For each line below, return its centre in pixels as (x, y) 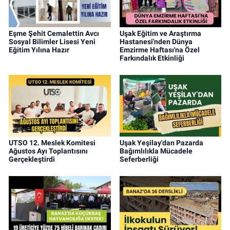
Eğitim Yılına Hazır (39, 50)
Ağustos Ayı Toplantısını (48, 151)
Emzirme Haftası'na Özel (159, 50)
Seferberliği (139, 159)
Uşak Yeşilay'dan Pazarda (161, 142)
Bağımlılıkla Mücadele (156, 151)
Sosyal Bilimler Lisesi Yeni (52, 41)
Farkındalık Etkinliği (152, 58)
